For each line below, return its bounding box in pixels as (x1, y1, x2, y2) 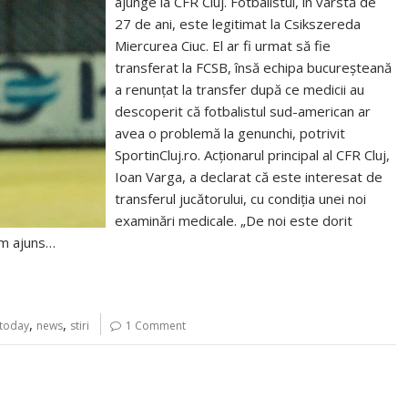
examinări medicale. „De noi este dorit (115, 211, 353, 229)
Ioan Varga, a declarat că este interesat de (115, 168, 383, 186)
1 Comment (126, 318, 186, 333)
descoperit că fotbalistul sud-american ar (115, 102, 372, 120)
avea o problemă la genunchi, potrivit (115, 124, 346, 142)
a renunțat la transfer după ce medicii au (115, 80, 365, 98)
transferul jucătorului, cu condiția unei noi (115, 189, 367, 208)
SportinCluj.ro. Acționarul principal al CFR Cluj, (115, 146, 391, 164)
